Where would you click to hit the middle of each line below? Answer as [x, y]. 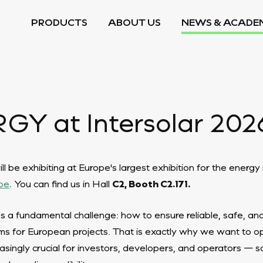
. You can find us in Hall [61, 183]
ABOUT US [134, 22]
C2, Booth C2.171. [151, 183]
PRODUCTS [59, 22]
